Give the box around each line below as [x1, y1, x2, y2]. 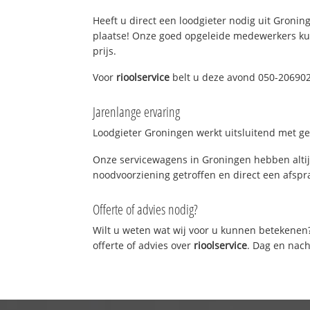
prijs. [93, 44, 117, 57]
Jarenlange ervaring [93, 102, 181, 122]
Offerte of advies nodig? [93, 199, 199, 219]
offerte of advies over [93, 238, 194, 252]
